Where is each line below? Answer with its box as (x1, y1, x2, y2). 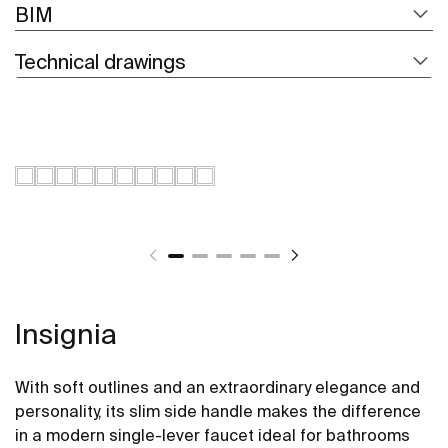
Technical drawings (15, 49, 186, 73)
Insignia (15, 317, 117, 349)
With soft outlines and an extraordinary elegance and (15, 377, 420, 396)
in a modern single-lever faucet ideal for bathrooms (15, 425, 410, 444)
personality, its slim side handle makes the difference (15, 401, 421, 420)
